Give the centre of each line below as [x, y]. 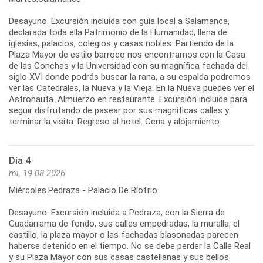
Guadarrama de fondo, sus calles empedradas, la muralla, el [124, 224]
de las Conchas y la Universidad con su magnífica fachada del [128, 66]
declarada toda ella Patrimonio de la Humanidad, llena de [118, 33]
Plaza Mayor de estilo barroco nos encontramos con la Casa [127, 55]
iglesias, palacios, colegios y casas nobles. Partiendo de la [121, 44]
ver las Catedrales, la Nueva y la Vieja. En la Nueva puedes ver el [131, 88]
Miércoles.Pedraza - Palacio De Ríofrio [83, 190]
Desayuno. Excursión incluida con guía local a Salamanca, [119, 21]
